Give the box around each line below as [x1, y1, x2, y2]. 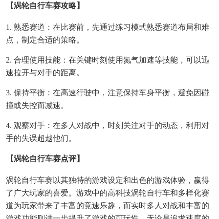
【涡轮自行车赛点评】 [6, 154, 84, 163]
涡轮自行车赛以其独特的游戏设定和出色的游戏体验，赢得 [6, 176, 209, 185]
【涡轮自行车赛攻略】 [6, 1, 84, 10]
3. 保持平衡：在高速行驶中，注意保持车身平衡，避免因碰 [6, 88, 209, 97]
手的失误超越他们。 [6, 134, 76, 143]
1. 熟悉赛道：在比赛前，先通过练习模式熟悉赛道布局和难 [6, 23, 209, 32]
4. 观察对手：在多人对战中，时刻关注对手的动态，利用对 [6, 121, 209, 130]
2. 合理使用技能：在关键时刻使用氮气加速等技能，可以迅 [6, 56, 209, 65]
